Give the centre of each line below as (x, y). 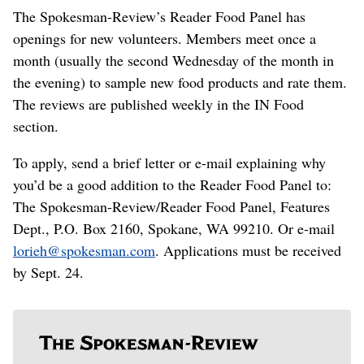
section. (36, 126)
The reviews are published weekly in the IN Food (158, 104)
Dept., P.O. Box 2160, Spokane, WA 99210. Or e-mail (174, 229)
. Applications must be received (248, 251)
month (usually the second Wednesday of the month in (173, 61)
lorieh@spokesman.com (84, 251)
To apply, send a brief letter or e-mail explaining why (169, 163)
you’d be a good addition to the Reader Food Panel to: (172, 185)
